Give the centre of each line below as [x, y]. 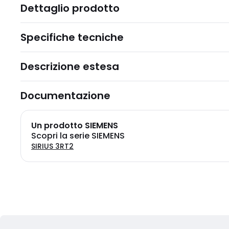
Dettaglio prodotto [70, 8]
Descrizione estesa [70, 66]
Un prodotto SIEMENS [75, 125]
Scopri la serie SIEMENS [78, 136]
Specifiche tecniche [72, 37]
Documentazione [65, 96]
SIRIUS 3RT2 [52, 146]
